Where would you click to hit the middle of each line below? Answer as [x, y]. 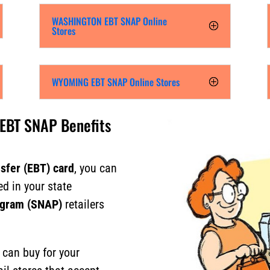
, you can [96, 168]
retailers [83, 204]
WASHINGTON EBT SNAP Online [109, 21]
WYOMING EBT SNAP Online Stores [115, 82]
